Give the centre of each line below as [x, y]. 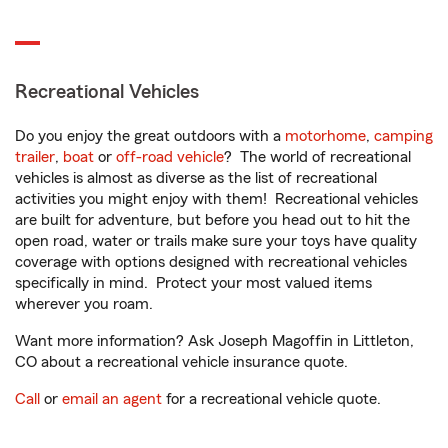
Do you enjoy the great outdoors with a [150, 136]
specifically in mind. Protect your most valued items [193, 283]
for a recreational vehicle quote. [271, 399]
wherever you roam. [84, 304]
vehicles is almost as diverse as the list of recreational [196, 178]
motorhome [325, 136]
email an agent [112, 399]
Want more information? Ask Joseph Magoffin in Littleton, [214, 341]
